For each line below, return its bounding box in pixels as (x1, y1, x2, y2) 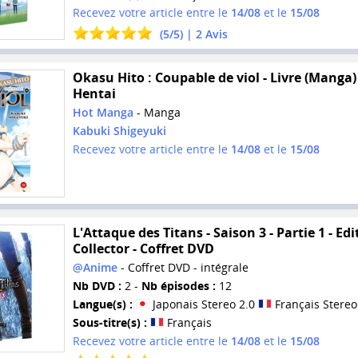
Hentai (72, 84, 116, 102)
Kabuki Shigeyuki (72, 122, 166, 138)
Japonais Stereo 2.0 (149, 296, 258, 312)
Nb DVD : (72, 278, 121, 294)
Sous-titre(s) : (72, 315, 147, 331)
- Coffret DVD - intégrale (117, 260, 249, 276)
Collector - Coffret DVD (72, 240, 214, 258)
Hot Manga (72, 104, 133, 120)
